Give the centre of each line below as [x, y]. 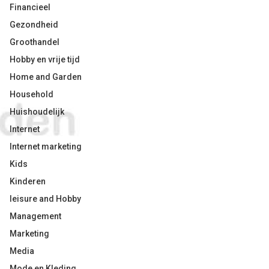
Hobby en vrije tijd [45, 59]
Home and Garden [46, 77]
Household [32, 94]
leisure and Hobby [45, 199]
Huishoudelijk [37, 112]
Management [35, 216]
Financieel [30, 7]
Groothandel [35, 42]
